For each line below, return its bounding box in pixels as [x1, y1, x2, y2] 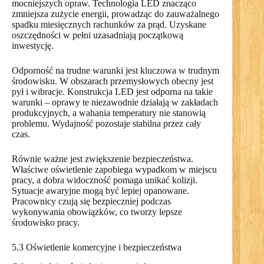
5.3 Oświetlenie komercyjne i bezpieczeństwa [12, 242, 181, 252]
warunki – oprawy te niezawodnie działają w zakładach [12, 97, 218, 107]
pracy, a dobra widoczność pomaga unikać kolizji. [12, 174, 197, 185]
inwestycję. [12, 40, 54, 51]
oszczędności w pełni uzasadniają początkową [12, 29, 183, 40]
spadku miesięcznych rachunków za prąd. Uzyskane [12, 19, 206, 29]
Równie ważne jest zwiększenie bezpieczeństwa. [12, 153, 193, 164]
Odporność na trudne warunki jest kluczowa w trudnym [12, 65, 219, 75]
